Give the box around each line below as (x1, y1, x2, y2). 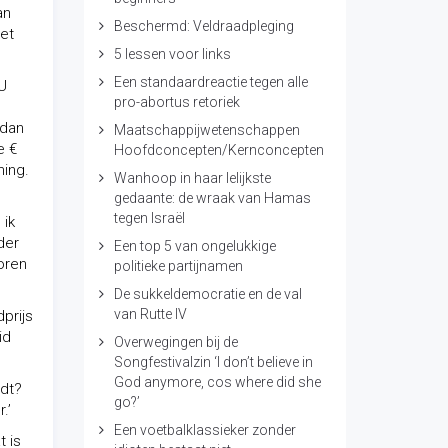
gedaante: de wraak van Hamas (113, 190, 311, 206)
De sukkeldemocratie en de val (113, 286, 302, 302)
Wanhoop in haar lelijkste (113, 170, 271, 186)
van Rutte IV (113, 306, 187, 322)
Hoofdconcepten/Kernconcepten (113, 142, 324, 158)
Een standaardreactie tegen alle (113, 74, 308, 90)
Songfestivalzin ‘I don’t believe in (113, 354, 313, 370)
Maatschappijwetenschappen (113, 122, 300, 138)
